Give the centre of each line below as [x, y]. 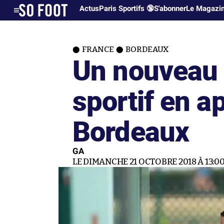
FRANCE [98, 49]
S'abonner [170, 8]
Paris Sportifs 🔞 [127, 8]
